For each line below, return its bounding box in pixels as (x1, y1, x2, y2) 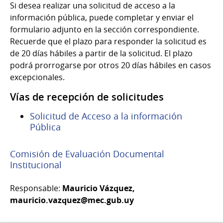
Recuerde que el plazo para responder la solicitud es (10, 35, 207, 47)
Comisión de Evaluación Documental (10, 147, 164, 160)
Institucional (10, 158, 62, 171)
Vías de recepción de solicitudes (10, 90, 164, 104)
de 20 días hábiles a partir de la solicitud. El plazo (10, 47, 193, 59)
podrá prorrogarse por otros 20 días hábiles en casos (10, 59, 211, 71)
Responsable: (10, 182, 62, 194)
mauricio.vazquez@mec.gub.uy (10, 194, 134, 206)
